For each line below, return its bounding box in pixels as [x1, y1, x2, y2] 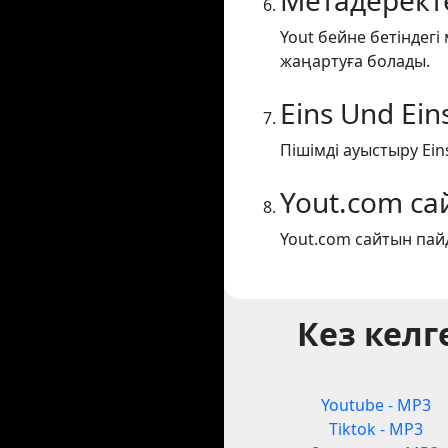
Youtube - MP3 [320, 394, 431, 417]
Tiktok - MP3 [328, 418, 423, 441]
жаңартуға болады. [280, 50, 430, 73]
